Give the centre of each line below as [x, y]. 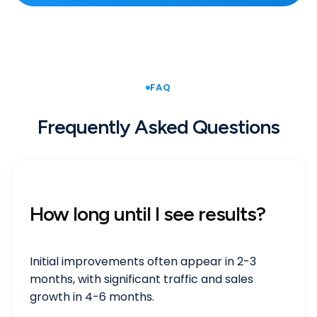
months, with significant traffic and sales [142, 279]
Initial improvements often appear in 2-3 [143, 261]
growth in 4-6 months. [92, 296]
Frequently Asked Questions [158, 127]
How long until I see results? [148, 213]
